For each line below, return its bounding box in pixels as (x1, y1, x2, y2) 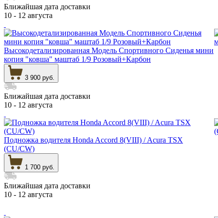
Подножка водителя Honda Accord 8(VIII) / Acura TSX (4, 135, 183, 144)
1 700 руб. (25, 163, 54, 171)
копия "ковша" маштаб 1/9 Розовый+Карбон (4, 54, 151, 63)
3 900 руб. (25, 73, 54, 81)
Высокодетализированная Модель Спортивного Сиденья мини (4, 46, 214, 54)
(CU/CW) (4, 144, 35, 153)
